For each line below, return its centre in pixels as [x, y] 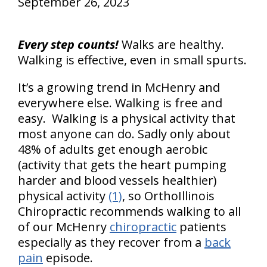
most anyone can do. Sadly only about [124, 134]
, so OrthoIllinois [168, 196]
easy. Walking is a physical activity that [127, 118]
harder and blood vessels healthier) [117, 180]
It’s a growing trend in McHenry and [119, 87]
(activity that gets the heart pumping [122, 165]
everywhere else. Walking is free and [120, 103]
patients [201, 227]
